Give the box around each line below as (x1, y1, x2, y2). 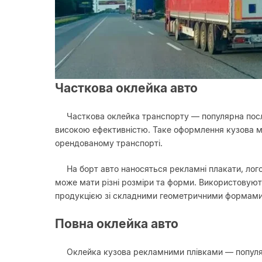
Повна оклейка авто (55, 216, 178, 231)
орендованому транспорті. (55, 137, 163, 148)
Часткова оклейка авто (55, 80, 198, 95)
